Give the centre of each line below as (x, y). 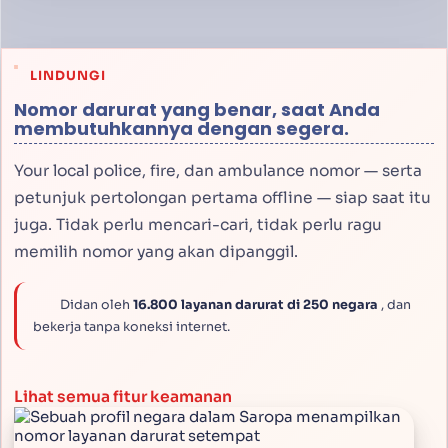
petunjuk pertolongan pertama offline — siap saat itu (222, 198)
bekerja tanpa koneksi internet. (131, 327)
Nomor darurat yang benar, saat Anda (197, 110)
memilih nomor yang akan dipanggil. (156, 252)
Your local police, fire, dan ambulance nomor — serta (218, 171)
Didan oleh (94, 305)
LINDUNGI (67, 76)
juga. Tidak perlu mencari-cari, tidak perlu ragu (198, 225)
